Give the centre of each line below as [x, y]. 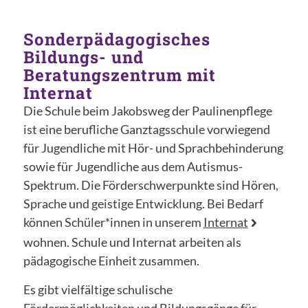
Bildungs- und [83, 57]
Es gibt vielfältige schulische [98, 290]
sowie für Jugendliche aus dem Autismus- [133, 166]
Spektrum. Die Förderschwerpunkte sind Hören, [151, 185]
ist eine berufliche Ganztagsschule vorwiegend [146, 129]
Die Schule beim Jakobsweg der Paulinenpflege [147, 111]
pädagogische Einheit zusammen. [111, 260]
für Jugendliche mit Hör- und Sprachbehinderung [153, 148]
